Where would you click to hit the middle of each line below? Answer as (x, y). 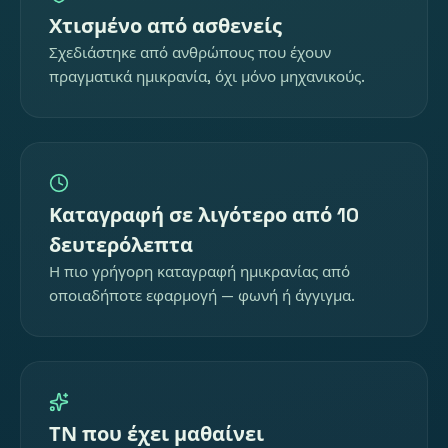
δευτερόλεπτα (121, 245)
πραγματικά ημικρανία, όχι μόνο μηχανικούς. (207, 77)
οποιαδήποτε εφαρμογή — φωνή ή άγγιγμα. (202, 296)
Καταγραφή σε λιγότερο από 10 (204, 215)
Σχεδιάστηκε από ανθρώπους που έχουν (190, 53)
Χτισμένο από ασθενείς (165, 26)
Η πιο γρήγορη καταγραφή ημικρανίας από (199, 272)
